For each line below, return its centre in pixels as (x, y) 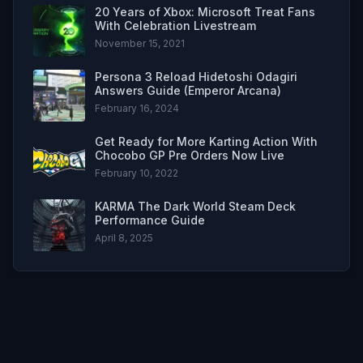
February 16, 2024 (137, 109)
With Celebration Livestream (175, 26)
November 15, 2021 (140, 44)
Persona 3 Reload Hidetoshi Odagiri (196, 77)
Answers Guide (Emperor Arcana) (188, 91)
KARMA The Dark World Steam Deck (195, 207)
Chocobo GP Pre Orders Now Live (190, 156)
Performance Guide (150, 220)
